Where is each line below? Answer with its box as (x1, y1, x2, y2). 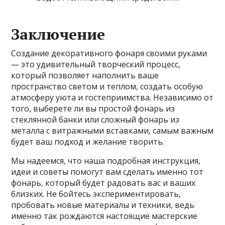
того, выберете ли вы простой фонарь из (11, 102, 175, 114)
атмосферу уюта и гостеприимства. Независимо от (11, 91, 214, 103)
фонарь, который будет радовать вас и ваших (11, 177, 196, 188)
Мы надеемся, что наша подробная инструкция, (11, 155, 201, 166)
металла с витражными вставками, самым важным (11, 125, 214, 136)
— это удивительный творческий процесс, (11, 58, 181, 70)
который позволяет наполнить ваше (11, 69, 159, 81)
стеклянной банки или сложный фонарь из (11, 114, 180, 125)
